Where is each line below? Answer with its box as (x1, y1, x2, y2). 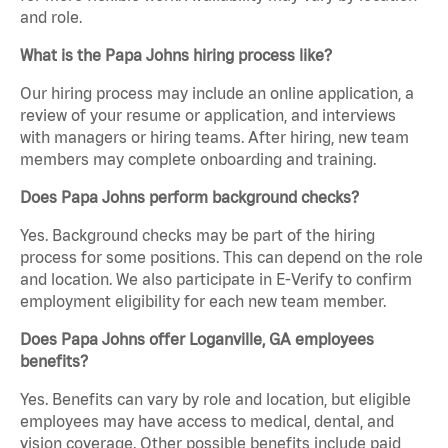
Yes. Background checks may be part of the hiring (20, 226, 375, 245)
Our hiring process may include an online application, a (20, 84, 414, 103)
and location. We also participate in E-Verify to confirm (20, 270, 412, 289)
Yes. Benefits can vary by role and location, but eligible (20, 390, 411, 409)
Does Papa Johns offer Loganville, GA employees (20, 330, 374, 349)
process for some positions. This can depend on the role (20, 248, 423, 267)
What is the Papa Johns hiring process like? (20, 46, 332, 65)
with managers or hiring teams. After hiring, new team (20, 128, 409, 147)
